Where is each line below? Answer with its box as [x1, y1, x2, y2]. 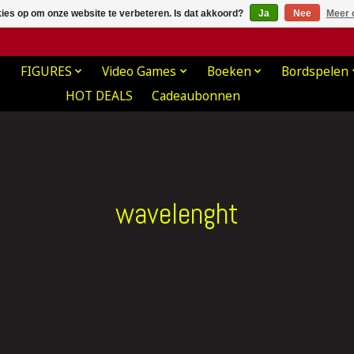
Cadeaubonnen [151, 87, 240, 104]
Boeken [206, 62, 251, 80]
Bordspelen [281, 62, 349, 80]
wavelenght [115, 194, 239, 232]
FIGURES [20, 62, 72, 80]
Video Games [102, 62, 177, 80]
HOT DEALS [65, 87, 133, 104]
